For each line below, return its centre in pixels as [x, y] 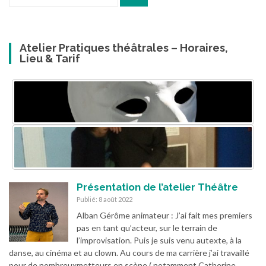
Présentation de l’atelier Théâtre [157, 187]
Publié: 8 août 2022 [104, 199]
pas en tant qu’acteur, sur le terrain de [147, 228]
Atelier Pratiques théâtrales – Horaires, [124, 48]
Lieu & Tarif [50, 58]
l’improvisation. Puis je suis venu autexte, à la [159, 240]
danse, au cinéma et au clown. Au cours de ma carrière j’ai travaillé [129, 253]
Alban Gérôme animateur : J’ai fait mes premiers [164, 216]
